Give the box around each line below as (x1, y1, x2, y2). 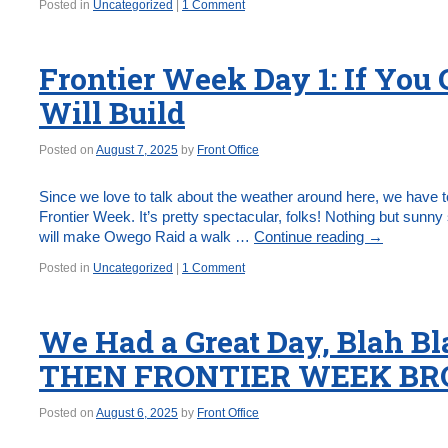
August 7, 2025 (96, 143, 178, 157)
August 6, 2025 (96, 406, 178, 420)
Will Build (39, 93, 185, 132)
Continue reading (254, 228, 368, 245)
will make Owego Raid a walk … (39, 228, 254, 245)
